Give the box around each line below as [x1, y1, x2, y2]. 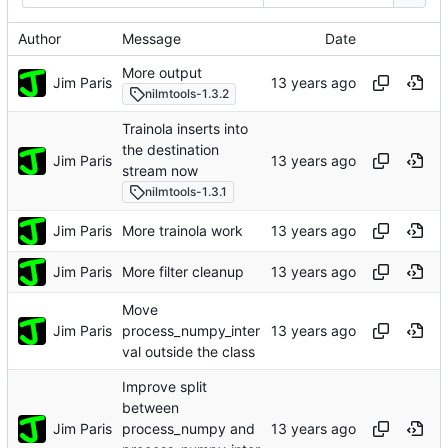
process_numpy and [122, 420, 255, 438]
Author [18, 29, 61, 47]
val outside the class [122, 343, 255, 361]
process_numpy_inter [122, 321, 260, 339]
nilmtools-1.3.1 [145, 184, 227, 200]
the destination [122, 140, 219, 158]
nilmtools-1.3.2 [145, 85, 229, 101]
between [122, 398, 179, 416]
